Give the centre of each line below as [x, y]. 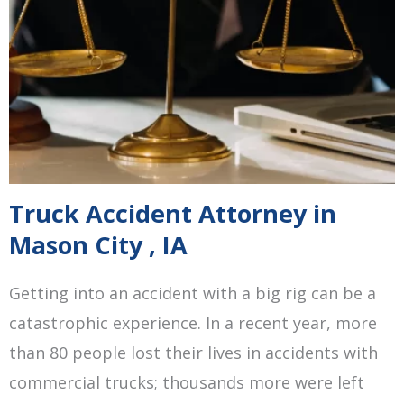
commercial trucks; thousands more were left [187, 382]
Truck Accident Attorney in [173, 213]
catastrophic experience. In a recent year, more [193, 323]
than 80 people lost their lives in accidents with [193, 353]
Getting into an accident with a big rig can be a [193, 293]
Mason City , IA [98, 245]
